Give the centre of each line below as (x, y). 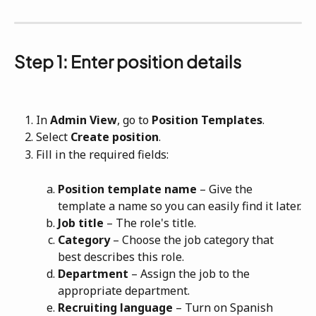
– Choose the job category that (193, 240)
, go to (134, 120)
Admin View (84, 120)
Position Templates (207, 120)
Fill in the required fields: (102, 154)
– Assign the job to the (190, 274)
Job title (81, 223)
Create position (115, 137)
